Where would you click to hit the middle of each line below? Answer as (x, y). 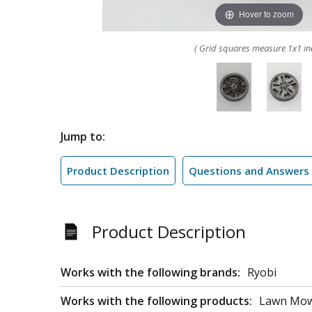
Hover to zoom (266, 14)
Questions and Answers (249, 171)
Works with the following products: (156, 301)
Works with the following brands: (150, 272)
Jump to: (83, 136)
